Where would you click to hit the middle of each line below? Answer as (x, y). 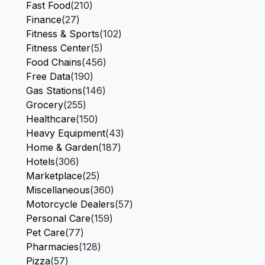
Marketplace (54, 176)
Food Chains (54, 62)
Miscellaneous (58, 190)
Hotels (41, 161)
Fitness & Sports (63, 34)
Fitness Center (58, 48)
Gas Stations (54, 91)
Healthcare (51, 119)
